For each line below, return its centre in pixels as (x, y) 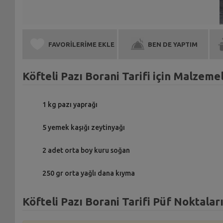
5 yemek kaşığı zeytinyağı (83, 127)
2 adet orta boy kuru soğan (86, 150)
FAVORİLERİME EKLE (81, 44)
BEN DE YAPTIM (173, 44)
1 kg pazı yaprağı (70, 104)
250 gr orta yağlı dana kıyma (88, 173)
